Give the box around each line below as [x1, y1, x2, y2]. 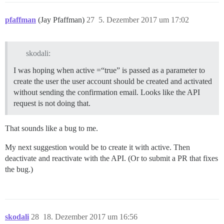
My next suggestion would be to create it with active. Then [5, 143, 190, 152]
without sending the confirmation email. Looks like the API [13, 88, 200, 97]
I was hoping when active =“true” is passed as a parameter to [13, 66, 205, 75]
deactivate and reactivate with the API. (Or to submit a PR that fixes [5, 154, 218, 163]
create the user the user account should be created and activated [13, 77, 212, 86]
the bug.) [5, 165, 33, 174]
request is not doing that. [13, 99, 90, 108]
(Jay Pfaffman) [38, 15, 86, 24]
